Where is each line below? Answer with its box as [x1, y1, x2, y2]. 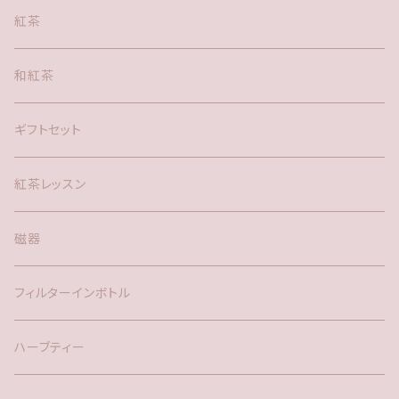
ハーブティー [14, 339, 85, 354]
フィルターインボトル [14, 285, 131, 300]
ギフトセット [14, 122, 82, 137]
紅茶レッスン [14, 176, 86, 191]
